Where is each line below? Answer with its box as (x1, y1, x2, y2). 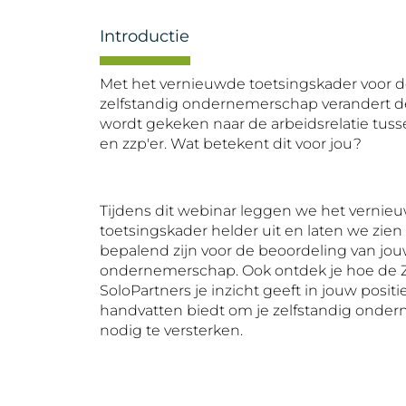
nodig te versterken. (100, 322, 243, 339)
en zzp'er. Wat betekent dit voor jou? (100, 135, 362, 152)
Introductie (100, 26, 189, 46)
